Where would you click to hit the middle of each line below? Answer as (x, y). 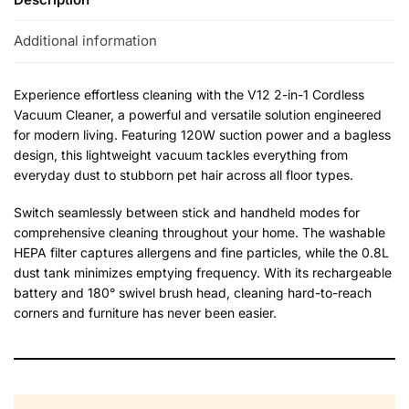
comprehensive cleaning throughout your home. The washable (199, 232)
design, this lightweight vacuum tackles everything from (181, 154)
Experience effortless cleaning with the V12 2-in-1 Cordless (189, 94)
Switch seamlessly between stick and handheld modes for (187, 212)
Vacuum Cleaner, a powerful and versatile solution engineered (198, 114)
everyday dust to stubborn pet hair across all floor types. (184, 174)
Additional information (85, 41)
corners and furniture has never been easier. (145, 312)
